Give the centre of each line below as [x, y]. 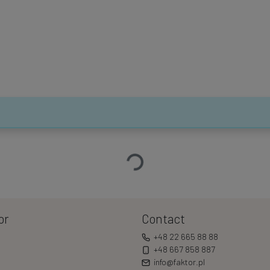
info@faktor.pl [179, 262]
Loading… [118, 157]
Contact [163, 218]
